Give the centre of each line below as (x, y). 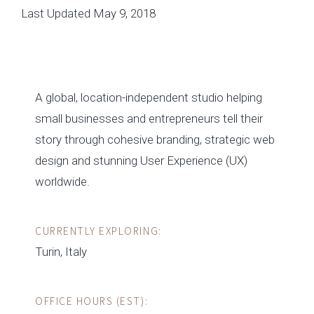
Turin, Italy (61, 252)
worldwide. (62, 182)
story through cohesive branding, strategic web (155, 139)
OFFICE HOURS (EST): (92, 301)
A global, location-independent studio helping (149, 97)
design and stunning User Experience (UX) (141, 161)
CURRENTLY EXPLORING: (98, 231)
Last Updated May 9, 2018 (88, 13)
